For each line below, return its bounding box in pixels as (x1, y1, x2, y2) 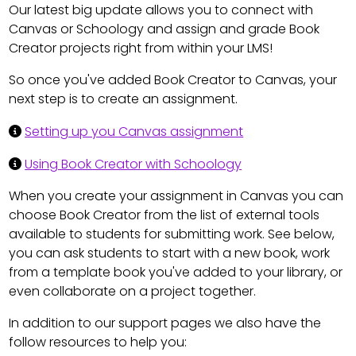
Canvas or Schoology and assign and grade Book (9, 20, 320, 39)
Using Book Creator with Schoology (25, 155, 242, 174)
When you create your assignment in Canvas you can (9, 187, 344, 206)
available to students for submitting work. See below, (9, 225, 335, 244)
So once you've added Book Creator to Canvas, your (9, 71, 338, 90)
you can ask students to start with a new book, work (9, 244, 331, 263)
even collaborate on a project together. (9, 282, 257, 301)
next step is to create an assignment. (9, 90, 238, 109)
